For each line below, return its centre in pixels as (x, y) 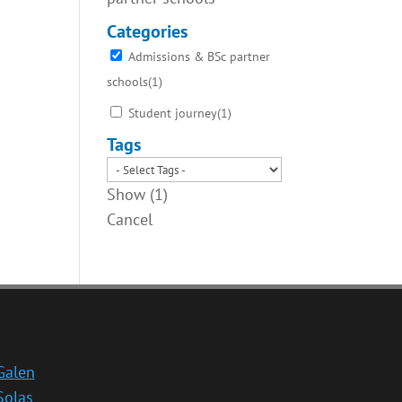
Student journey (173, 113)
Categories (148, 31)
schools (128, 81)
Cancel (130, 219)
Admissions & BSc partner (200, 56)
